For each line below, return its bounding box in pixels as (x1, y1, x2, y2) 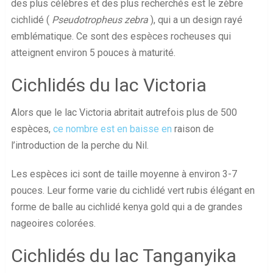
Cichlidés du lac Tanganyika (10, 245, 236, 267)
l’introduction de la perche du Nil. (10, 140, 149, 152)
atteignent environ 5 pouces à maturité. (10, 47, 175, 59)
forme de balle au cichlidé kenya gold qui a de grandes (10, 201, 243, 213)
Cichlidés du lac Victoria (10, 74, 207, 96)
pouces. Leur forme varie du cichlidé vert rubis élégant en (10, 185, 255, 197)
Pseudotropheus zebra (51, 14, 148, 26)
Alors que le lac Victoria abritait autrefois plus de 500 (10, 107, 237, 119)
